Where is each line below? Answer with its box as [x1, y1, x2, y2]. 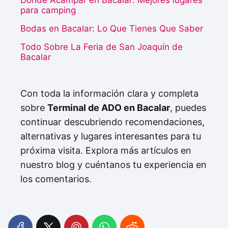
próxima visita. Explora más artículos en [20, 145, 191, 156]
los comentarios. [20, 174, 92, 185]
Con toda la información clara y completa [20, 88, 198, 99]
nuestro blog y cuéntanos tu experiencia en [20, 159, 207, 170]
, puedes [170, 102, 206, 113]
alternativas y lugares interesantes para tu [20, 131, 201, 142]
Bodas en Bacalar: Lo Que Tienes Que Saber [20, 23, 203, 34]
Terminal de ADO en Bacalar [47, 102, 170, 113]
